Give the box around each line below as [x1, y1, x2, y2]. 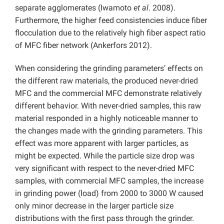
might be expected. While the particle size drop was [15, 151, 194, 160]
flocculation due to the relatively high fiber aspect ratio [15, 28, 205, 37]
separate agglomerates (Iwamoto [15, 3, 133, 12]
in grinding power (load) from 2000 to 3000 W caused [15, 188, 203, 198]
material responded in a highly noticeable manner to [15, 113, 198, 123]
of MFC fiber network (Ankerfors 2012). [15, 40, 152, 50]
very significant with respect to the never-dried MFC [15, 163, 194, 173]
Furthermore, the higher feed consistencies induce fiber [15, 15, 207, 25]
